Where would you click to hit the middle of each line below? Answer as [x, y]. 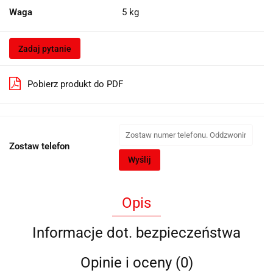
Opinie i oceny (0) [136, 262]
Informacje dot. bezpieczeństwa [136, 232]
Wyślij [140, 159]
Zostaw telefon [39, 146]
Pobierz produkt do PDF [75, 84]
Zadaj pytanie [45, 48]
